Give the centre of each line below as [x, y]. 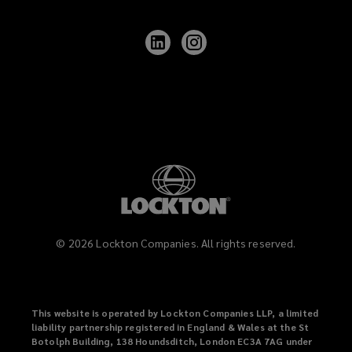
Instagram [235, 74]
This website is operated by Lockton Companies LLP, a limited [175, 313]
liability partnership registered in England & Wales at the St [170, 327]
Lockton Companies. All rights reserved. [196, 243]
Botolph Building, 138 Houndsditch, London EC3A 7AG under [172, 341]
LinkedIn [194, 74]
